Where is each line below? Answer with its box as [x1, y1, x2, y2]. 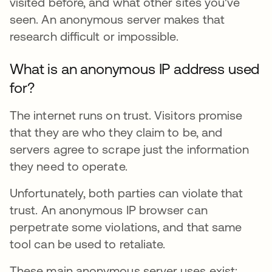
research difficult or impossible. [10, 29, 178, 43]
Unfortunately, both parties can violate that [10, 186, 243, 200]
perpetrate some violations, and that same [10, 220, 242, 234]
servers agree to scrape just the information [10, 142, 250, 156]
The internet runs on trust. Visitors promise [10, 108, 243, 122]
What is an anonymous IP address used [10, 61, 260, 77]
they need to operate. [10, 159, 131, 173]
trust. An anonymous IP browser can [10, 203, 208, 217]
